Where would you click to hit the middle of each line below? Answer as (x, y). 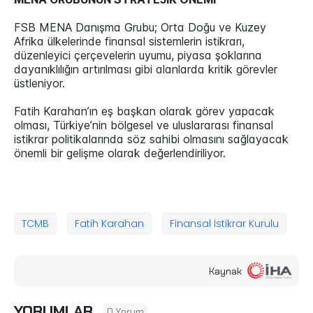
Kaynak (225, 271)
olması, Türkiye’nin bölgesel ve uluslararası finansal (144, 125)
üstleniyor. (39, 83)
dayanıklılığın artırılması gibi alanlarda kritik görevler (146, 70)
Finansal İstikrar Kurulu (224, 224)
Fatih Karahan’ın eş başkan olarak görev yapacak (144, 111)
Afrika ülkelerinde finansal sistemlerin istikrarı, (129, 42)
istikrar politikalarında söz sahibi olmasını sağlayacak (151, 139)
